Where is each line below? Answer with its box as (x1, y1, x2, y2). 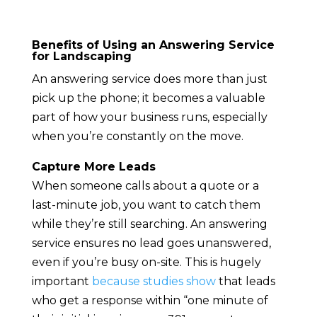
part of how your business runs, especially (31, 110, 267, 125)
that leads (215, 275, 275, 289)
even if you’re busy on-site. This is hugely (31, 255, 261, 270)
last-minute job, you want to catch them (31, 198, 260, 212)
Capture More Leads (31, 160, 156, 174)
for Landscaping (31, 50, 132, 64)
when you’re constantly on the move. (31, 129, 243, 144)
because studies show (91, 275, 216, 289)
